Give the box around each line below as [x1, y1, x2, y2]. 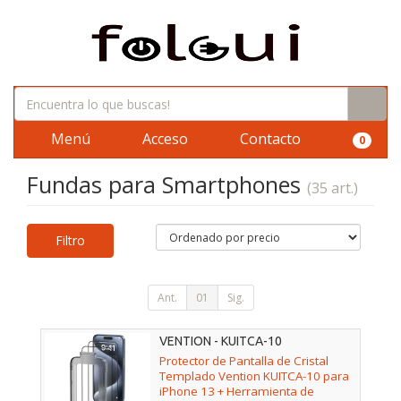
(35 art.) [307, 178, 358, 198]
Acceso [139, 129, 188, 149]
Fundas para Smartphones [27, 169, 307, 200]
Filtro [55, 232, 85, 249]
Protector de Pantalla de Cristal [159, 353, 328, 370]
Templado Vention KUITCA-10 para [159, 368, 349, 385]
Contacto [236, 129, 301, 149]
